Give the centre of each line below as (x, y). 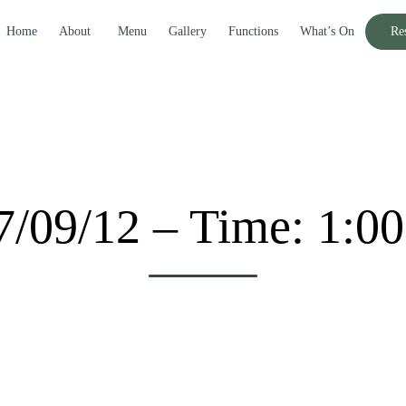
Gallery (188, 31)
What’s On (327, 31)
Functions (253, 31)
